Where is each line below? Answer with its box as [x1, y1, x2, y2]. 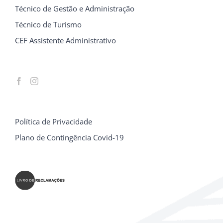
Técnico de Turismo [15, 19, 82, 30]
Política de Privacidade [15, 116, 92, 127]
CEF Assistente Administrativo [15, 35, 116, 46]
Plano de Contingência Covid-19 [15, 132, 124, 143]
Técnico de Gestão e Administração [15, 3, 134, 14]
